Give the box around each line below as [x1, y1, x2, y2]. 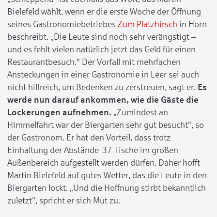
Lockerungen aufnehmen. [7, 107, 111, 117]
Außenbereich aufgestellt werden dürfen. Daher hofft [7, 157, 200, 168]
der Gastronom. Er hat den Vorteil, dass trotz [7, 132, 170, 142]
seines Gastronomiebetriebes [7, 19, 118, 29]
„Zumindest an [111, 107, 168, 117]
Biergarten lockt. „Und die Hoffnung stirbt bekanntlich [7, 183, 206, 193]
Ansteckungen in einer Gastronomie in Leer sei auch [7, 69, 199, 79]
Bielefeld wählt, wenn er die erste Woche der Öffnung [7, 6, 201, 16]
